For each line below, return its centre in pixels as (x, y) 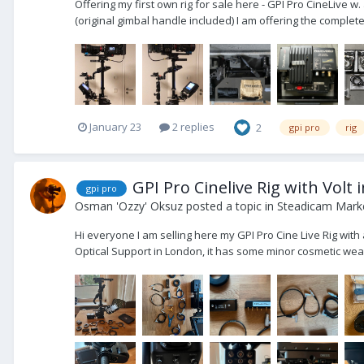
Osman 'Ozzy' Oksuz (129, 206)
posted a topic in (230, 206)
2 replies (192, 127)
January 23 (115, 127)
